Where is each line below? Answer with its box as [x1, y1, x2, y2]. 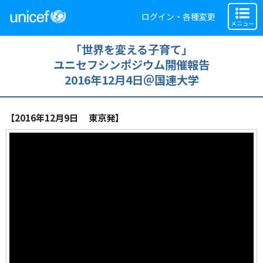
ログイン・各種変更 [141, 11, 215, 22]
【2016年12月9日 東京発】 [6, 111, 124, 124]
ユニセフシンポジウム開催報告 [53, 56, 210, 73]
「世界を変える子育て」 [70, 41, 193, 58]
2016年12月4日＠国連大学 [64, 72, 199, 88]
